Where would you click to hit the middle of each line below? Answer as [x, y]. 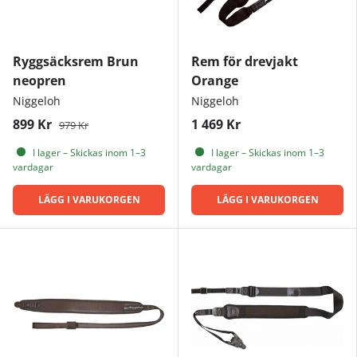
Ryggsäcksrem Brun [76, 61]
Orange [215, 80]
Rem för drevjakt [245, 61]
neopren [39, 80]
